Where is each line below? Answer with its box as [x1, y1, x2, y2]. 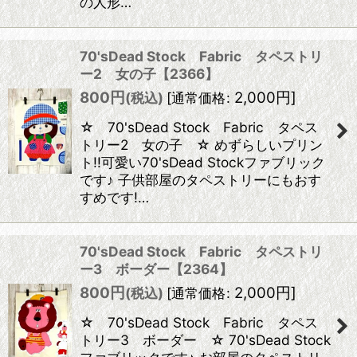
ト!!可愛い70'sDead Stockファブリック [80, 154, 325, 171]
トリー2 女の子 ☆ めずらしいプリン [80, 136, 323, 153]
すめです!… [80, 189, 149, 206]
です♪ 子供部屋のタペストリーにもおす [80, 171, 321, 188]
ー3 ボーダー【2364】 [80, 261, 233, 277]
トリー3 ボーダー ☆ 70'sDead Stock [80, 331, 331, 348]
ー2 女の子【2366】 [80, 65, 218, 82]
